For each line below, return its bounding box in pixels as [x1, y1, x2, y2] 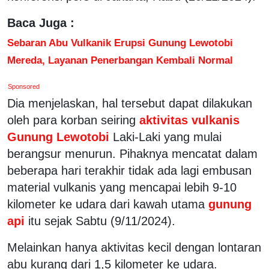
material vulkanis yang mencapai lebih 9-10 [7, 180, 237, 194]
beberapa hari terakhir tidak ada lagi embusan [7, 163, 252, 177]
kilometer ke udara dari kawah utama [7, 197, 205, 211]
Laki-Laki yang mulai [113, 130, 222, 144]
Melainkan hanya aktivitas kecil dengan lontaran [7, 240, 261, 254]
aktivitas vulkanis [136, 113, 240, 127]
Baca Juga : [7, 16, 74, 29]
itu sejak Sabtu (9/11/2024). [28, 214, 175, 228]
